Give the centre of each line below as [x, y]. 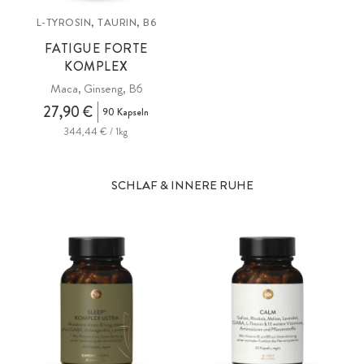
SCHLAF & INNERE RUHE [182, 185]
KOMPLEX [96, 66]
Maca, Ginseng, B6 [96, 88]
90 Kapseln [126, 112]
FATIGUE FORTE [96, 48]
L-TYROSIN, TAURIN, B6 [96, 22]
